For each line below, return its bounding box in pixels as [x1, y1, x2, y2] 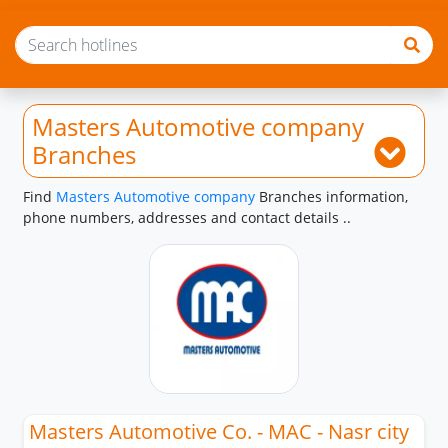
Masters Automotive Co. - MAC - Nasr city [29, 418, 409, 445]
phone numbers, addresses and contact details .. [23, 208, 351, 227]
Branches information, [255, 187, 408, 206]
